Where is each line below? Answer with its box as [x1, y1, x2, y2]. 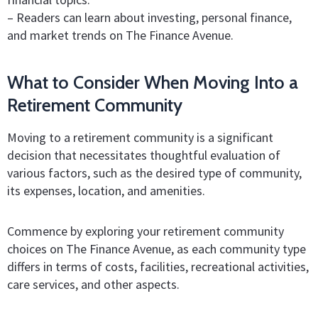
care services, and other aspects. [7, 275, 180, 292]
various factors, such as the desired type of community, [7, 165, 302, 182]
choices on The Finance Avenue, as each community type [7, 240, 306, 257]
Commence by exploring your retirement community [7, 222, 284, 239]
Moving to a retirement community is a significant [7, 129, 273, 146]
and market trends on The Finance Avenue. [7, 27, 234, 44]
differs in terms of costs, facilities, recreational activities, [7, 258, 309, 275]
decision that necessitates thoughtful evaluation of [7, 147, 280, 164]
